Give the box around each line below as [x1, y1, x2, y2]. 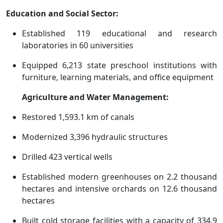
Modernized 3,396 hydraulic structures [22, 131, 168, 143]
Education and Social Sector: [6, 8, 118, 19]
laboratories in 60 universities [22, 40, 133, 51]
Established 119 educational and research [22, 28, 217, 39]
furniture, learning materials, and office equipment [22, 72, 214, 83]
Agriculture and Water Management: [22, 92, 169, 103]
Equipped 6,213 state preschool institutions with [22, 60, 217, 71]
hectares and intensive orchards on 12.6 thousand [22, 183, 217, 195]
